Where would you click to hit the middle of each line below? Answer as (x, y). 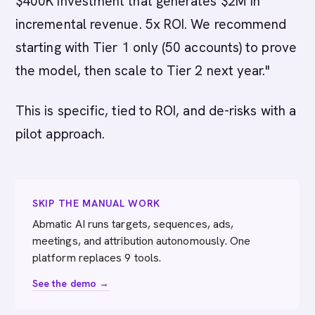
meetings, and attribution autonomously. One (142, 241)
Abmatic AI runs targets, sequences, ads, (133, 224)
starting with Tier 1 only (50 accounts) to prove (156, 47)
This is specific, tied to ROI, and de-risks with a (156, 111)
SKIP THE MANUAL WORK (96, 203)
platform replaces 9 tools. (97, 258)
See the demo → (71, 283)
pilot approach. (60, 134)
